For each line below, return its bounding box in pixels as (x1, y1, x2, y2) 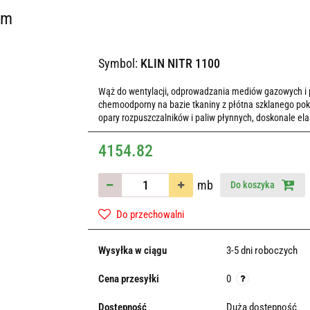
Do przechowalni (116, 208, 184, 221)
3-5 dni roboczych (226, 244, 298, 257)
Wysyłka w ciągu (98, 244, 167, 257)
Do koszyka (230, 179, 277, 190)
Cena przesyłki (98, 273, 159, 285)
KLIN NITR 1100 (140, 56, 220, 71)
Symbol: (98, 56, 140, 71)
